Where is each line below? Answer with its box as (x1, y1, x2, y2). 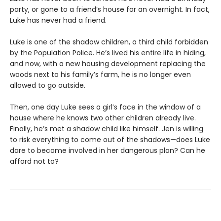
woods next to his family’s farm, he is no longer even (10, 70, 191, 80)
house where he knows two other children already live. (10, 113, 196, 123)
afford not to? (10, 156, 59, 167)
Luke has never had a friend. (10, 15, 107, 26)
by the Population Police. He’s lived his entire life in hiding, (10, 48, 206, 58)
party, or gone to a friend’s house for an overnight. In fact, (10, 4, 210, 15)
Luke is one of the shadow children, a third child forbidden (10, 37, 208, 47)
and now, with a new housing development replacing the (10, 59, 206, 69)
